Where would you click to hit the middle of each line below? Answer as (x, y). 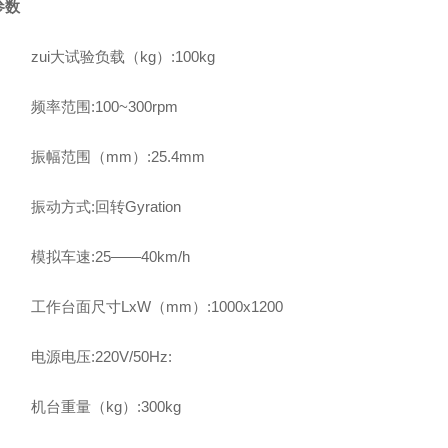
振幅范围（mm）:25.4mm (117, 156)
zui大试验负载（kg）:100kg (122, 56)
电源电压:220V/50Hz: (101, 356)
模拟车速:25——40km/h (110, 256)
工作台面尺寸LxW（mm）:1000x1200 (156, 306)
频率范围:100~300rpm (104, 106)
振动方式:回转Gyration (105, 206)
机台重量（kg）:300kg (105, 406)
